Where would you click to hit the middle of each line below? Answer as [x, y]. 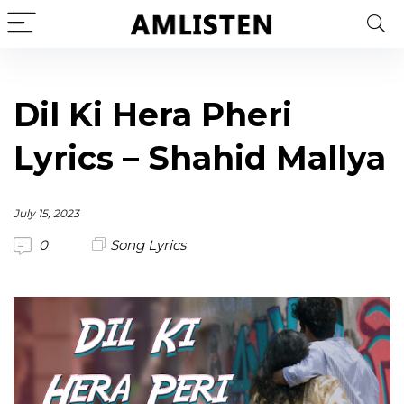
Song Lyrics [148, 245]
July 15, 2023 [46, 213]
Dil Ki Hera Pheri [153, 115]
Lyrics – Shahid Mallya [200, 158]
